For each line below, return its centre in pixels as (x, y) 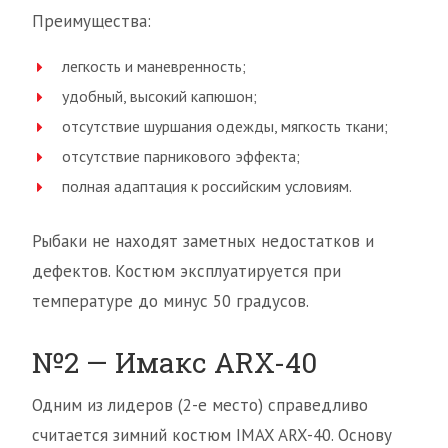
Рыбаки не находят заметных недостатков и (203, 241)
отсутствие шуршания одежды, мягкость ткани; (225, 126)
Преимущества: (91, 21)
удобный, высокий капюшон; (159, 96)
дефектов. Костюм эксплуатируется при (186, 271)
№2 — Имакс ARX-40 (174, 363)
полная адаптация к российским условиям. (207, 186)
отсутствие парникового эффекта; (181, 156)
